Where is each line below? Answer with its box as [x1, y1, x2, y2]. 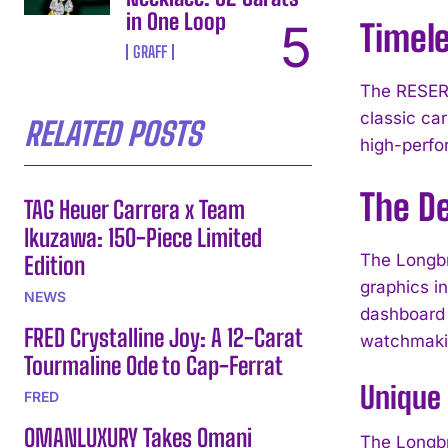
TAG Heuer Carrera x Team [24, 194, 245, 224]
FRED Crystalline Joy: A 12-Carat [24, 322, 303, 352]
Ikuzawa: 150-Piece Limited [24, 222, 262, 252]
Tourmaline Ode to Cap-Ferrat [24, 350, 283, 380]
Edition [24, 250, 85, 280]
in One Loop [126, 7, 227, 35]
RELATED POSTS [24, 114, 201, 153]
